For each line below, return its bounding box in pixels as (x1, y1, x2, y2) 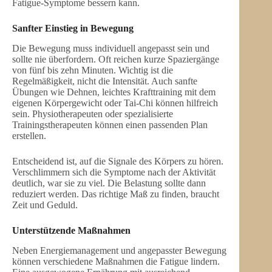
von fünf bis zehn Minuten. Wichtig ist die (12, 64, 173, 75)
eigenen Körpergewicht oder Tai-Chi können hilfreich (12, 97, 218, 108)
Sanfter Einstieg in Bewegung (12, 23, 134, 34)
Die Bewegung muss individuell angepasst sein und (12, 42, 209, 53)
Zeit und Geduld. (12, 199, 78, 210)
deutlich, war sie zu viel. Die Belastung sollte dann (12, 177, 206, 188)
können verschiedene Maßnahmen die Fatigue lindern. (12, 256, 220, 267)
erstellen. (12, 130, 46, 141)
